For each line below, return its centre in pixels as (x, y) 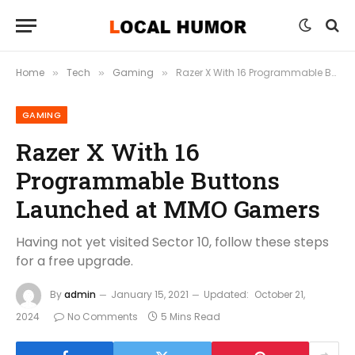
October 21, (280, 295)
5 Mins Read (191, 317)
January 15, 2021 (150, 295)
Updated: (226, 295)
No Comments (103, 317)
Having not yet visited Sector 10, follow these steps (172, 242)
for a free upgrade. (74, 261)
